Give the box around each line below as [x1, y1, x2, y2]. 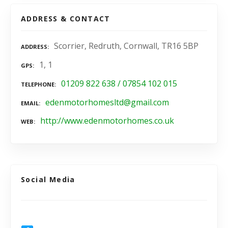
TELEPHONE [21, 80, 54, 88]
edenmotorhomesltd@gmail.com [45, 96, 169, 108]
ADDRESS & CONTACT [21, 14, 110, 24]
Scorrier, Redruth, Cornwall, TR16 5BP [54, 40, 198, 52]
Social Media [21, 175, 75, 185]
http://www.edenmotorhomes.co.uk [40, 115, 174, 127]
